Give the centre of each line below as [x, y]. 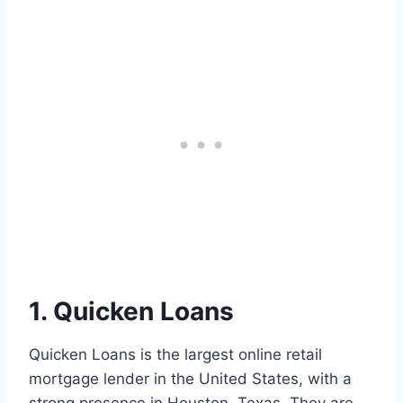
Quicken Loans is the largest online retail [175, 355]
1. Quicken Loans [131, 312]
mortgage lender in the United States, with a [190, 379]
